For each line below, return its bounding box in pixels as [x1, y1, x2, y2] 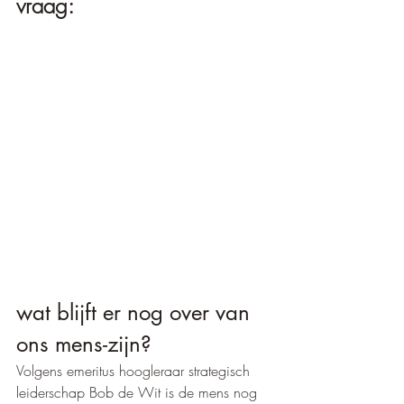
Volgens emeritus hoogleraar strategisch [16, 361, 254, 381]
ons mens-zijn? [16, 330, 151, 358]
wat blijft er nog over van [16, 298, 256, 326]
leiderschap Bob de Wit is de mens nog [16, 382, 262, 402]
